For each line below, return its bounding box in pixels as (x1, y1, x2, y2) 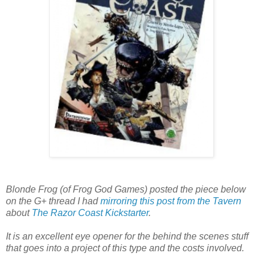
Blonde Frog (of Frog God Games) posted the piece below (6, 184, 246, 195)
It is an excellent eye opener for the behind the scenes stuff (6, 231, 248, 242)
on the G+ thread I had (6, 196, 100, 207)
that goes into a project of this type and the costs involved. (6, 243, 244, 254)
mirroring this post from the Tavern (100, 196, 241, 207)
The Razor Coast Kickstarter (32, 208, 149, 218)
